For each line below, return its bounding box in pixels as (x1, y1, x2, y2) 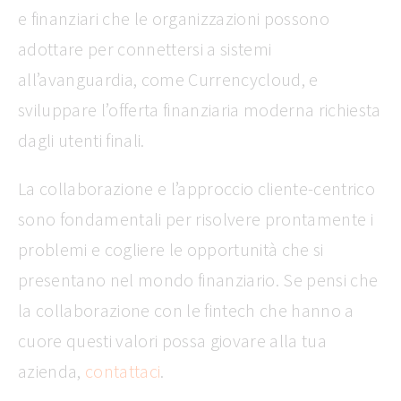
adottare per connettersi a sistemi (18, 38, 272, 61)
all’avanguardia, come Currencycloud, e (18, 68, 319, 91)
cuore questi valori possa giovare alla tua (18, 329, 327, 353)
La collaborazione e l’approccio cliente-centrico (18, 177, 375, 200)
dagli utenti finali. (18, 129, 145, 152)
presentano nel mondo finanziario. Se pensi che (18, 269, 379, 292)
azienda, (18, 360, 85, 383)
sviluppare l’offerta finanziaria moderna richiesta (18, 98, 381, 122)
